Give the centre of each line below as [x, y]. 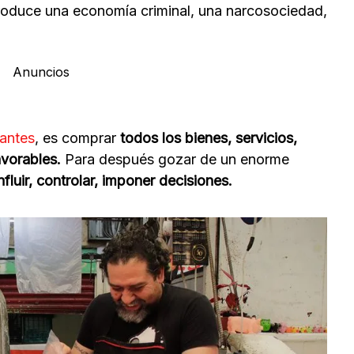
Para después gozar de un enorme [177, 159]
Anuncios [41, 72]
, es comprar [75, 137]
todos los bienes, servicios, [207, 137]
